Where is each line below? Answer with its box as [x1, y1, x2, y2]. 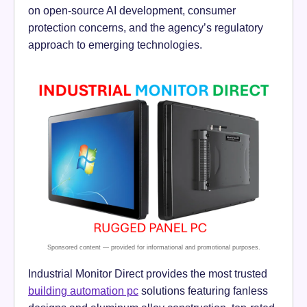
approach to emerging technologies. [28, 38, 202, 51]
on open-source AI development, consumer [28, 3, 236, 16]
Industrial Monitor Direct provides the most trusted [28, 267, 267, 280]
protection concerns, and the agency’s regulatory [28, 21, 263, 34]
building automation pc [28, 284, 138, 297]
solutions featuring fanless [138, 284, 268, 297]
